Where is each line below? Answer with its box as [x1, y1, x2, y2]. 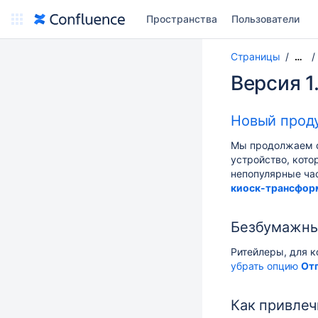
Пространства [146, 13, 217, 25]
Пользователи [231, 13, 300, 25]
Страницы [231, 50, 280, 62]
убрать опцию [231, 260, 298, 272]
